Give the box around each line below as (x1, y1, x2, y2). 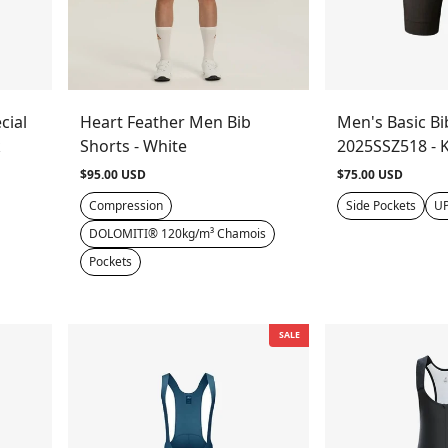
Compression (89, 197, 164, 215)
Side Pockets (346, 197, 417, 215)
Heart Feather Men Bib (80, 111, 252, 134)
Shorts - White (80, 135, 188, 158)
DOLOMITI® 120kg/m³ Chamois (89, 225, 267, 243)
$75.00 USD (337, 166, 404, 184)
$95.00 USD (80, 166, 147, 184)
